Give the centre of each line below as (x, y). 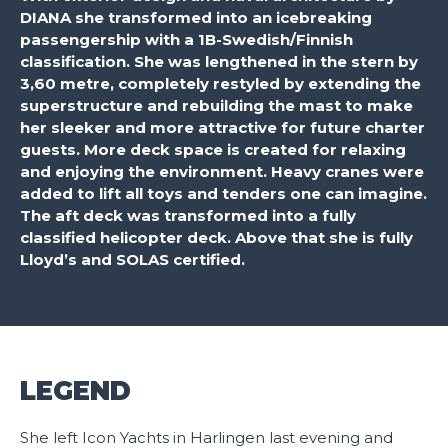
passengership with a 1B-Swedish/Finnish (186, 39)
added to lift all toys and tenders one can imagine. (223, 193)
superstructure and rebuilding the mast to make (216, 105)
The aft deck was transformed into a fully (188, 215)
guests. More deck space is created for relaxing (213, 149)
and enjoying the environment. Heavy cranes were (222, 171)
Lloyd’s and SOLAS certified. (132, 259)
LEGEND (75, 391)
